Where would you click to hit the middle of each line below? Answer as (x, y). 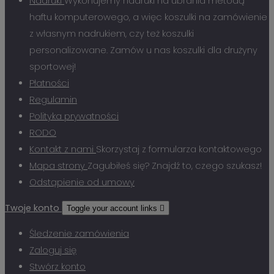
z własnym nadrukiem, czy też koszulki (112, 34)
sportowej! (53, 67)
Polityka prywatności (74, 117)
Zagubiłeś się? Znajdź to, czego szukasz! (175, 166)
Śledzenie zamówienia (79, 233)
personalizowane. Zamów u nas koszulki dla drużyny (143, 50)
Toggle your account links (113, 209)
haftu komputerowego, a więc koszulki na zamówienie (148, 17)
